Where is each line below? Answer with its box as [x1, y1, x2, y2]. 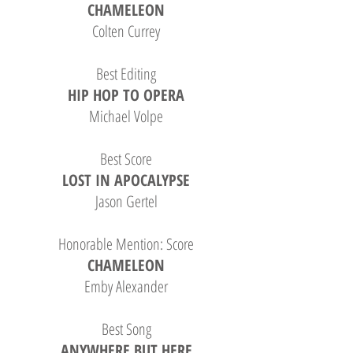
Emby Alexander [84, 276, 168, 297]
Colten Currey [92, 20, 160, 42]
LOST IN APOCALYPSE [62, 169, 190, 191]
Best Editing [96, 63, 156, 84]
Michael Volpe [89, 106, 163, 127]
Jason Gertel [95, 191, 158, 212]
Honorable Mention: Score [58, 233, 194, 255]
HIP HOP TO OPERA [68, 84, 184, 106]
